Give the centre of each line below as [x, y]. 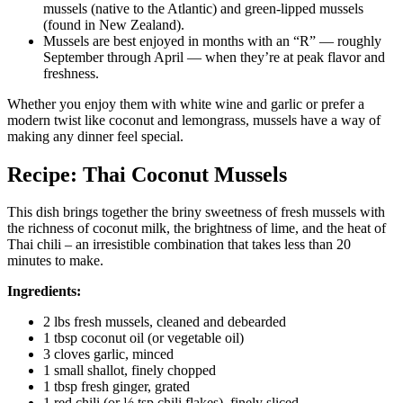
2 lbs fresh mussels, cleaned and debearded [165, 322]
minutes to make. [55, 261]
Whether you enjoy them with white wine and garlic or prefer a [186, 103]
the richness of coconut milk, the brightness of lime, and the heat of [197, 228]
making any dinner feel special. [95, 136]
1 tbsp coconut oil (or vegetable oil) [143, 338]
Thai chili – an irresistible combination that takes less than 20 [179, 245]
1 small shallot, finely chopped [130, 371]
